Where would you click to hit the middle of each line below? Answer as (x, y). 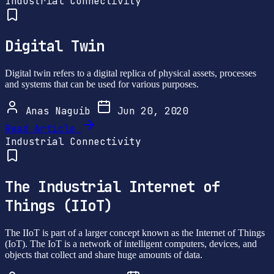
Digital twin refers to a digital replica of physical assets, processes (131, 73)
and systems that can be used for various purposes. (102, 84)
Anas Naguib (58, 111)
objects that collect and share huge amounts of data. (104, 254)
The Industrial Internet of (113, 187)
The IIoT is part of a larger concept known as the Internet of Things (135, 232)
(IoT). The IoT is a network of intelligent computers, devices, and (131, 243)
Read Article (41, 129)
